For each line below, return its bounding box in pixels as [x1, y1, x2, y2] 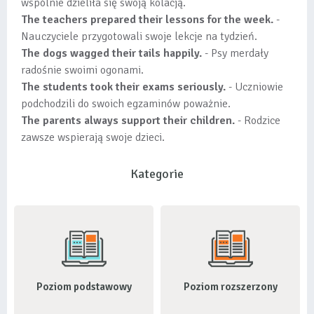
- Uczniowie [226, 80, 283, 94]
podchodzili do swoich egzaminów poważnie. [21, 97, 231, 111]
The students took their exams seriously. [21, 80, 226, 94]
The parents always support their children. [21, 114, 235, 128]
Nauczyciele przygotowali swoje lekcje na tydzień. [21, 29, 257, 43]
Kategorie [130, 166, 184, 182]
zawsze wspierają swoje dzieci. [21, 130, 165, 144]
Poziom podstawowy [36, 280, 132, 293]
